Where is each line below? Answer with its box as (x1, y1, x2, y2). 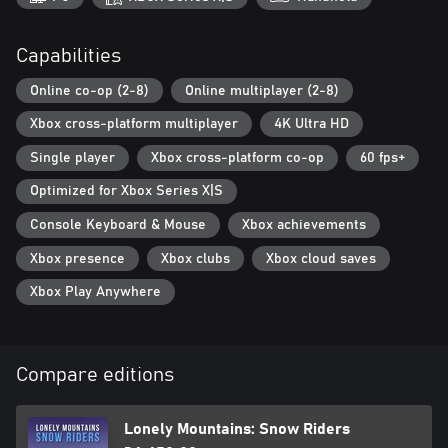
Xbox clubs (161, 251, 230, 266)
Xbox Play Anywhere (30, 285, 161, 300)
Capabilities (16, 45, 121, 66)
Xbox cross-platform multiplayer (30, 117, 238, 132)
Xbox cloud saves (266, 251, 376, 266)
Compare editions (16, 365, 174, 385)
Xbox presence (30, 251, 125, 266)
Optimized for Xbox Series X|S (30, 184, 223, 199)
